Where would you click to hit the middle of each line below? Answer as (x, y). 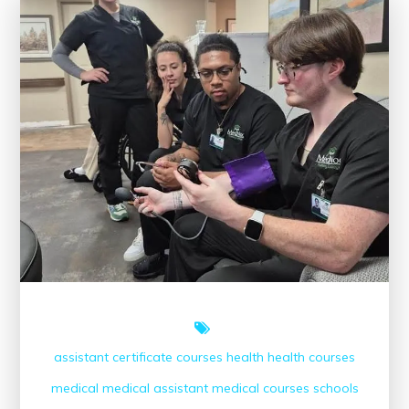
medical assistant (155, 388)
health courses (311, 357)
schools (336, 388)
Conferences (168, 48)
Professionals (171, 125)
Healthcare (163, 100)
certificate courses (168, 357)
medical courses (260, 388)
